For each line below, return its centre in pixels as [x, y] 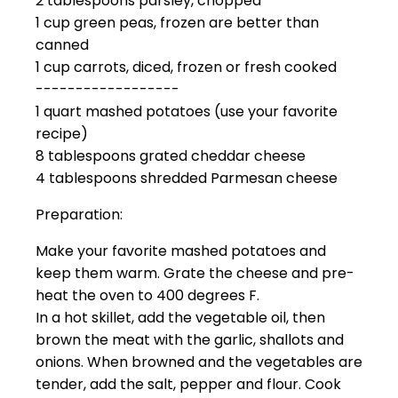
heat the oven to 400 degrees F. [147, 295]
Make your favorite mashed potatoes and [181, 251]
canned [62, 44]
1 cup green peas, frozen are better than [177, 22]
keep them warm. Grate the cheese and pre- [195, 273]
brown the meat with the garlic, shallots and [190, 339]
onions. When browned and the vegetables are [199, 362]
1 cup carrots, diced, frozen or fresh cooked [186, 67]
